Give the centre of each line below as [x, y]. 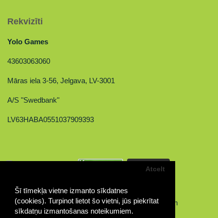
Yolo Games [28, 42]
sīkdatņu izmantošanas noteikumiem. [74, 211]
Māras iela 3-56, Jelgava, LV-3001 [61, 81]
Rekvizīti [25, 21]
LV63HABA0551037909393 [51, 119]
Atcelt [155, 169]
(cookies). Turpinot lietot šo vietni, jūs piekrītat [87, 201]
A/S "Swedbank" [33, 100]
